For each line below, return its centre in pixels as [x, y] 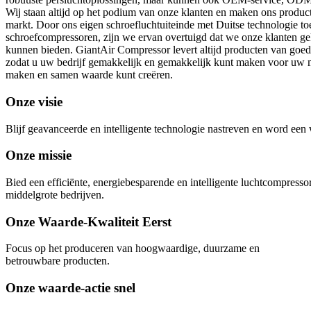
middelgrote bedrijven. [55, 194]
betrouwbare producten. [58, 261]
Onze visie [34, 101]
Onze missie [39, 155]
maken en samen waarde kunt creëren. [89, 75]
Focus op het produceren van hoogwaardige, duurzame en [133, 249]
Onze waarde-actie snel [70, 288]
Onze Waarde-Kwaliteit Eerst [89, 221]
